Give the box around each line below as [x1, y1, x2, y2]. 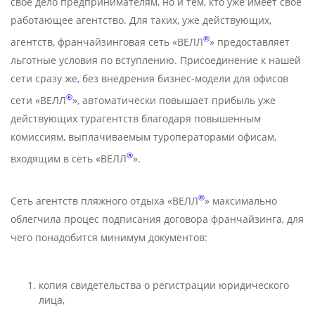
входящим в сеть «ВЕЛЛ [11, 151, 127, 165]
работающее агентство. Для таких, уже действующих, [11, 13, 271, 27]
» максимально [205, 194, 277, 208]
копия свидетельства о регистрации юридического [39, 278, 289, 292]
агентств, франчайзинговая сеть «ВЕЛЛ [11, 35, 203, 49]
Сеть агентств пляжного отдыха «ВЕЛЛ [11, 194, 198, 208]
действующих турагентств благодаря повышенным [11, 111, 261, 125]
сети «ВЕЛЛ [11, 93, 66, 107]
